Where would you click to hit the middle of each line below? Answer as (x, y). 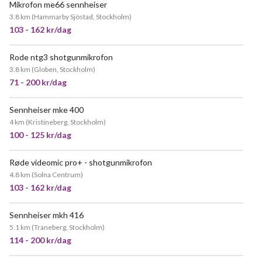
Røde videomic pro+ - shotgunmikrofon (81, 162)
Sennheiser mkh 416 (46, 215)
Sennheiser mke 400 (46, 110)
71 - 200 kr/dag (38, 82)
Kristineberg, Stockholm (66, 122)
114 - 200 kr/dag (40, 240)
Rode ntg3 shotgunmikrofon (61, 57)
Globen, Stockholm (63, 69)
